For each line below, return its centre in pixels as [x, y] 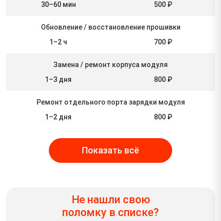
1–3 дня [58, 79]
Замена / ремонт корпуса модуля [110, 64]
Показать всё [110, 150]
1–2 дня [58, 117]
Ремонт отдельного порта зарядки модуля [110, 102]
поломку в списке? [110, 212]
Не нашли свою [110, 199]
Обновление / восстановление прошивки [110, 27]
